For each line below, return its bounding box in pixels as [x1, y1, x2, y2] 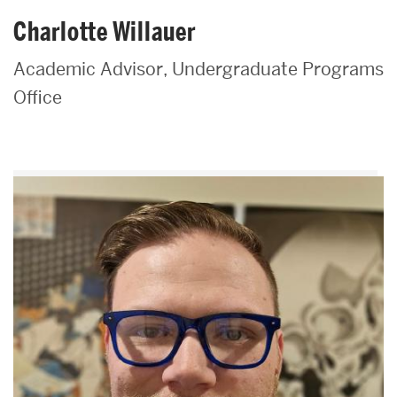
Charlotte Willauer [13, 15, 196, 48]
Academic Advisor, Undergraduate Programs [13, 57, 384, 81]
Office [13, 85, 62, 109]
